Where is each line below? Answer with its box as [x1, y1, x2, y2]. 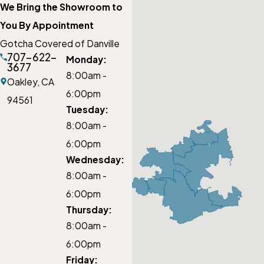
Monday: [66, 54, 107, 65]
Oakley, [7, 76, 42, 88]
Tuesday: [66, 104, 108, 115]
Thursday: [66, 204, 112, 216]
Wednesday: [66, 154, 124, 166]
